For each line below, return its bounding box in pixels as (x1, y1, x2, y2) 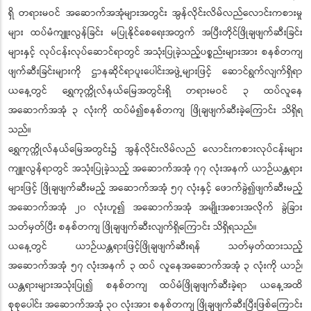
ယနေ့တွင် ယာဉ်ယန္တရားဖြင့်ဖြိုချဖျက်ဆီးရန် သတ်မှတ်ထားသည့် (8, 238, 303, 254)
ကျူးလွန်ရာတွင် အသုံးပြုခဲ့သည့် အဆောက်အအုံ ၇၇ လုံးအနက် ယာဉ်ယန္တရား (8, 160, 303, 176)
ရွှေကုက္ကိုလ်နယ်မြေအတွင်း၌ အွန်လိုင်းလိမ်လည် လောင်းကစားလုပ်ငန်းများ (8, 141, 303, 157)
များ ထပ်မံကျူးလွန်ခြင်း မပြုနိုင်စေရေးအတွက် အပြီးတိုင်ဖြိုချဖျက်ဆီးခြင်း (8, 24, 303, 40)
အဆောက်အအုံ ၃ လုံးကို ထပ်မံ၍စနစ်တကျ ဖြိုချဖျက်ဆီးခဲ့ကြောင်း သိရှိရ (8, 102, 303, 118)
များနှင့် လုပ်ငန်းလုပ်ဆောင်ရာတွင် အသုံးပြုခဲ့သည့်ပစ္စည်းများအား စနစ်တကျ (8, 44, 303, 60)
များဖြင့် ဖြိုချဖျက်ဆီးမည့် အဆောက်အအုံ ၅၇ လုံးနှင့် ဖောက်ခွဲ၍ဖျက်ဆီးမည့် (8, 180, 303, 196)
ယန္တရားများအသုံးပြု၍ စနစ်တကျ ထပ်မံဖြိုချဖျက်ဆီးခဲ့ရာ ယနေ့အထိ (8, 277, 303, 293)
